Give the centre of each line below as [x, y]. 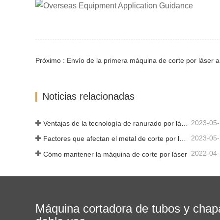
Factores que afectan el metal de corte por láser [183, 139]
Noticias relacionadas [88, 96]
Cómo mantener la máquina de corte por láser [115, 154]
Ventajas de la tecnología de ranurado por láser [185, 124]
